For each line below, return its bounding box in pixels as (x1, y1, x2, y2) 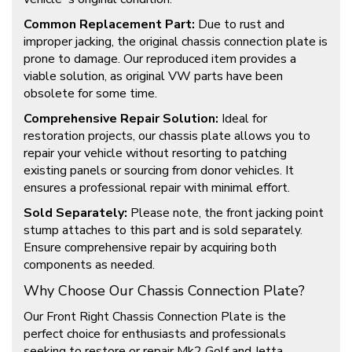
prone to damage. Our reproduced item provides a (24, 50, 296, 68)
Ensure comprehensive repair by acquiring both (24, 239, 277, 257)
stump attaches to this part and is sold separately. (24, 222, 302, 240)
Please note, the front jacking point (127, 204, 324, 222)
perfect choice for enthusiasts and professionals (24, 325, 286, 343)
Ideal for (218, 110, 267, 128)
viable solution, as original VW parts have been (24, 68, 283, 86)
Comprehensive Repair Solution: (24, 110, 218, 128)
